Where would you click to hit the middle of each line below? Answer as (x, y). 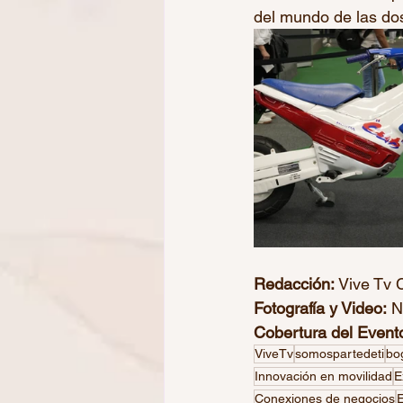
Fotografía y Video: (320, 308)
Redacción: (294, 283)
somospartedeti (340, 353)
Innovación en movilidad (323, 376)
